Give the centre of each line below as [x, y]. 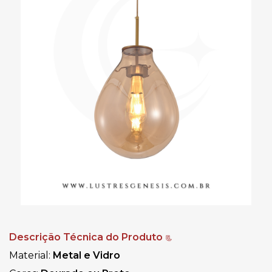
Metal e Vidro [87, 255]
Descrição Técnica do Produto [87, 237]
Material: [31, 255]
